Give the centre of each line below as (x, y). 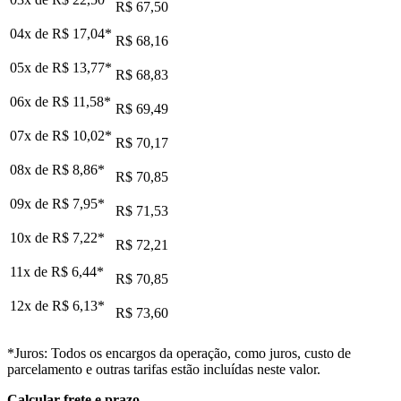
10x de (31, 237)
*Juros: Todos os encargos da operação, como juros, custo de (179, 353)
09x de (31, 203)
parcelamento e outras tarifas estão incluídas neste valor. (164, 369)
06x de (31, 101)
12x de (31, 305)
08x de (31, 169)
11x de (30, 271)
